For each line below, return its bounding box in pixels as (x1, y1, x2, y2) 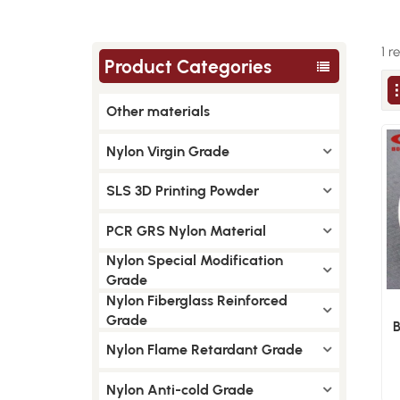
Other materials (105, 103, 210, 120)
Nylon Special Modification (105, 252, 283, 269)
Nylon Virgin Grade (105, 142, 229, 160)
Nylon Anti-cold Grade (105, 380, 254, 398)
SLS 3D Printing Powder (105, 182, 259, 199)
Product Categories (104, 54, 272, 78)
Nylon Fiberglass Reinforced (105, 291, 287, 309)
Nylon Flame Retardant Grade (105, 341, 303, 358)
